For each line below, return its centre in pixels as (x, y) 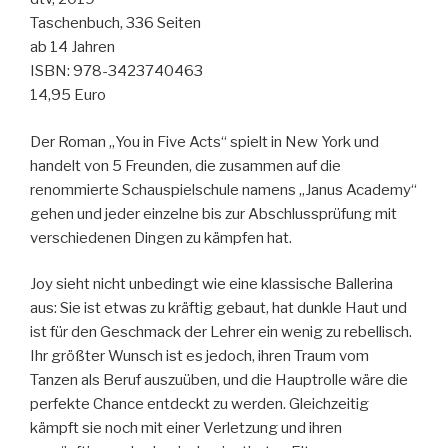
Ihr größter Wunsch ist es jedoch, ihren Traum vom (199, 356)
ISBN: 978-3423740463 (116, 71)
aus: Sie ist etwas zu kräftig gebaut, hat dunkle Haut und (218, 308)
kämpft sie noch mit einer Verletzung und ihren (186, 428)
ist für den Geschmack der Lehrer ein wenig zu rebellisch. (221, 332)
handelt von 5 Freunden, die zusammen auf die (185, 165)
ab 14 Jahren (72, 47)
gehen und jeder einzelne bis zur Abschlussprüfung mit (213, 213)
